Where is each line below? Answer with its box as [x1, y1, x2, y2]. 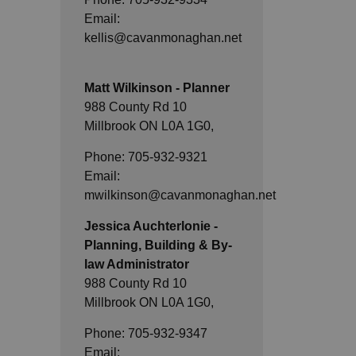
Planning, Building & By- [84, 238, 232, 252]
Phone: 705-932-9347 [84, 326, 207, 340]
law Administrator [84, 257, 189, 271]
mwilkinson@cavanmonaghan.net [84, 188, 276, 202]
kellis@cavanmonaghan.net [84, 30, 242, 44]
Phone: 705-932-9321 [84, 149, 207, 164]
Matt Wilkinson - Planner [84, 80, 230, 95]
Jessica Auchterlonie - [84, 219, 218, 233]
